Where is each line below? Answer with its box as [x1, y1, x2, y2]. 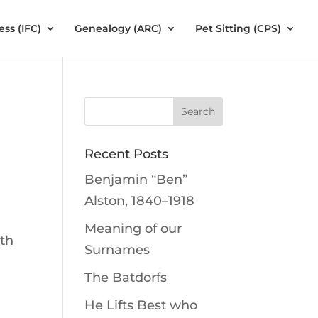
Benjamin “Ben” [84, 172, 188, 187]
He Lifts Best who [84, 297, 198, 313]
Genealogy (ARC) [75, 22, 162, 35]
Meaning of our [84, 221, 182, 236]
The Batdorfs [84, 270, 168, 285]
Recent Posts [84, 146, 169, 162]
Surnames [84, 242, 150, 258]
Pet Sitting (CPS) [195, 22, 281, 35]
